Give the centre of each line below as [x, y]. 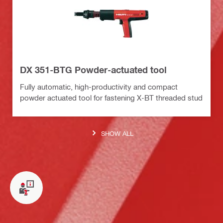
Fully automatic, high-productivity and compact [99, 87]
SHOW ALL [117, 133]
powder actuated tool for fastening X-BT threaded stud [111, 98]
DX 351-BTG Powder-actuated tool [93, 70]
